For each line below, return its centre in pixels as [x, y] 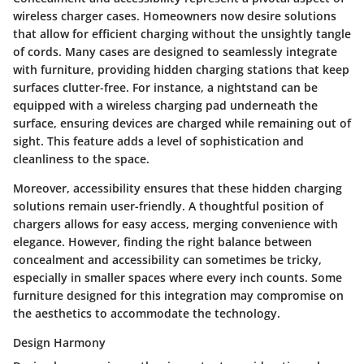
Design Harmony [59, 342]
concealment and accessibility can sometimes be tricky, [167, 259]
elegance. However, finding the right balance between [162, 241]
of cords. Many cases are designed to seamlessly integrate [175, 51]
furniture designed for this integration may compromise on [178, 295]
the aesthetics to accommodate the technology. [147, 313]
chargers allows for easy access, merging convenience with [175, 223]
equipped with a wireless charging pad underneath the [165, 105]
